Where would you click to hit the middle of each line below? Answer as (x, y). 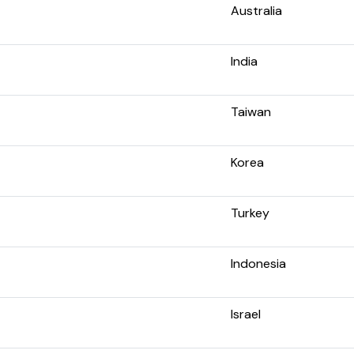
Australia (256, 10)
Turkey (250, 213)
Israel (246, 314)
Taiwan (251, 111)
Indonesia (258, 263)
